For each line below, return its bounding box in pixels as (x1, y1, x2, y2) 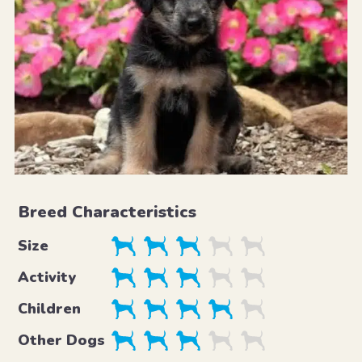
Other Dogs (17, 330, 105, 350)
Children (17, 298, 81, 318)
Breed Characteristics (18, 200, 196, 223)
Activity (17, 267, 76, 287)
